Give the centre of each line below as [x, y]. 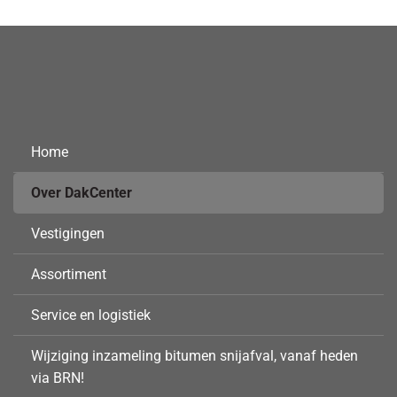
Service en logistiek [91, 315]
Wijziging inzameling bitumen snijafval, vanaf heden [195, 356]
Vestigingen [68, 234]
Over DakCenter [82, 193]
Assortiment [69, 274]
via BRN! [58, 378]
